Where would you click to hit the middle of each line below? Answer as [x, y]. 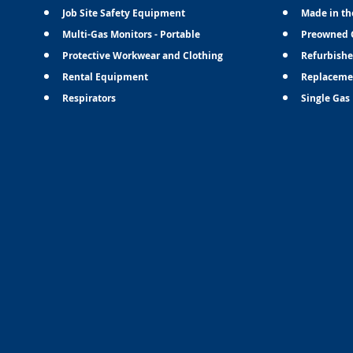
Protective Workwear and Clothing [143, 55]
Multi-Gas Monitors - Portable [132, 34]
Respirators [89, 98]
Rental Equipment [106, 76]
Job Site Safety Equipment [124, 13]
